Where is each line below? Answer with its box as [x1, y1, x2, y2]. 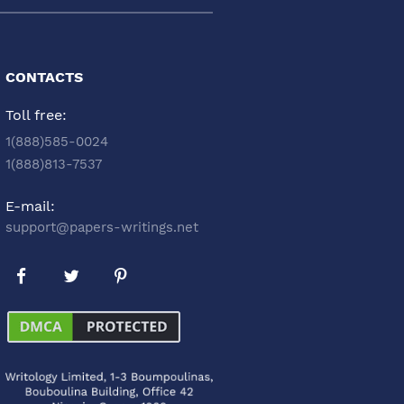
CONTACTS [5, 69, 83, 87]
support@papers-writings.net [5, 219, 198, 236]
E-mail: [5, 197, 55, 216]
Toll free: [5, 106, 67, 124]
